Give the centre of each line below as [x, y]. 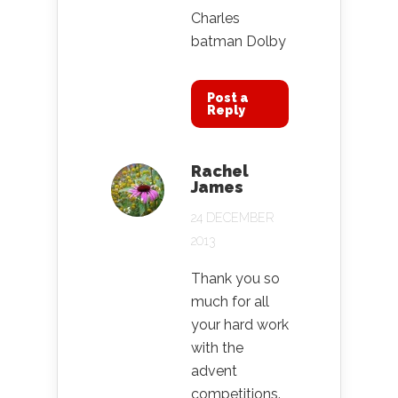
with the [217, 348]
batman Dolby [239, 42]
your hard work [240, 325]
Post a [228, 98]
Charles [215, 19]
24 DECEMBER [232, 218]
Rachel [220, 171]
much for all [230, 302]
